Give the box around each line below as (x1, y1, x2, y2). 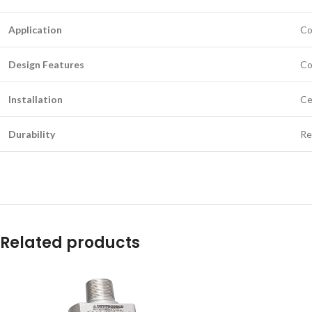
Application (8, 24, 62, 36)
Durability (8, 128, 55, 140)
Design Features (8, 58, 84, 70)
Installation (8, 93, 63, 105)
